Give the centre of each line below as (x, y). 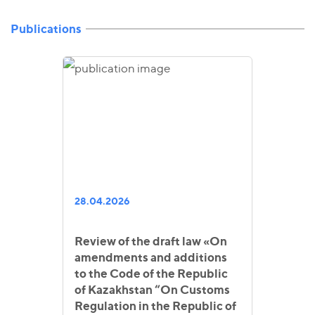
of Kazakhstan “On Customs (152, 289)
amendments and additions (151, 257)
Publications (46, 29)
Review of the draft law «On (151, 241)
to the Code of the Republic (151, 273)
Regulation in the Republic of (155, 306)
